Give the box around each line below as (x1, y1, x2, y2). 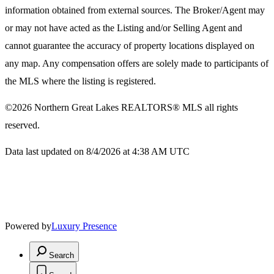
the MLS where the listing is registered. (5, 76, 156, 87)
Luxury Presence (51, 221, 117, 232)
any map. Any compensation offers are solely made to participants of (5, 58, 268, 69)
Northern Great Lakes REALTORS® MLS (34, 102, 202, 113)
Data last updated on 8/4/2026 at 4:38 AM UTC (5, 146, 190, 157)
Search (49, 251, 74, 261)
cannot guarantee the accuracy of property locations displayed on (5, 40, 254, 51)
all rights (202, 102, 238, 113)
